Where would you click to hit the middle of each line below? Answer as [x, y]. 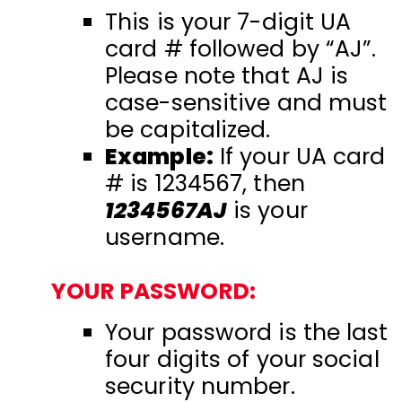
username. [165, 237]
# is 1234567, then [205, 183]
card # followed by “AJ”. [241, 48]
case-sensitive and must [246, 102]
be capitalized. [188, 129]
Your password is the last [247, 332]
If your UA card [299, 156]
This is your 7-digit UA [228, 22]
